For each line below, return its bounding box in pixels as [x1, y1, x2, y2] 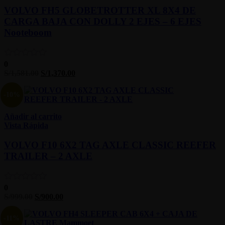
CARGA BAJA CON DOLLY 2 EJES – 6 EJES [4, 16, 201, 27]
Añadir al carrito [4, 112, 62, 121]
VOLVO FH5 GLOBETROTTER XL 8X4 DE [4, 5, 196, 16]
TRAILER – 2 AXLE [4, 150, 92, 161]
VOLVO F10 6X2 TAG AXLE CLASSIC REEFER [4, 139, 216, 150]
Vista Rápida [4, 121, 48, 130]
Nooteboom [4, 27, 52, 38]
